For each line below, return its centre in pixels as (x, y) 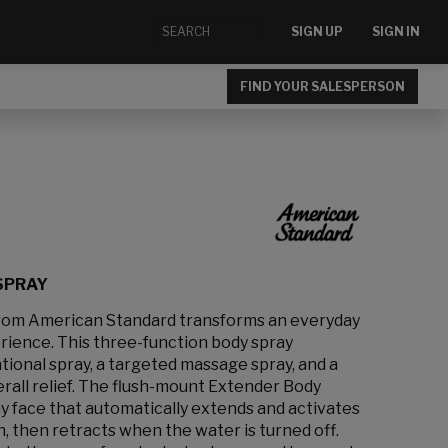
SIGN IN (396, 32)
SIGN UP (317, 32)
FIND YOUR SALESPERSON (322, 86)
